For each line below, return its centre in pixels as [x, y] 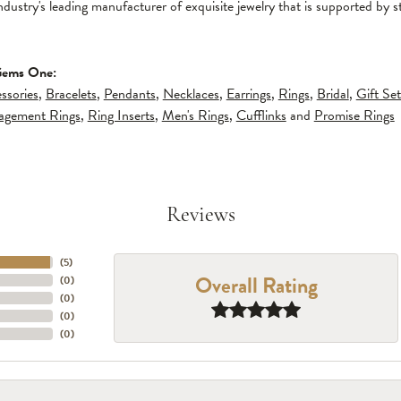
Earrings [248, 94]
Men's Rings [195, 115]
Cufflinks [261, 115]
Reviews [200, 216]
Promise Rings [354, 115]
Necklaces [191, 94]
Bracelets [71, 94]
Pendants [129, 94]
